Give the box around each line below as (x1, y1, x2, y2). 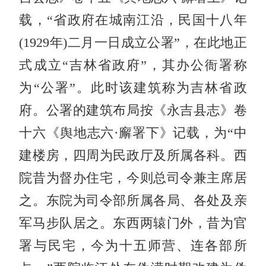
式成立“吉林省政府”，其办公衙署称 (19, 58, 247, 72)
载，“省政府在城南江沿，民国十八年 (19, 12, 247, 27)
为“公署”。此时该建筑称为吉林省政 (19, 80, 247, 95)
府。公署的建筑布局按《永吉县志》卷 (19, 103, 247, 118)
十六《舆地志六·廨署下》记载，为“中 (19, 125, 247, 140)
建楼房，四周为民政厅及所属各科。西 (19, 148, 247, 163)
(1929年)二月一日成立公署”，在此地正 (19, 35, 247, 50)
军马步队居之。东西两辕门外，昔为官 (19, 216, 247, 230)
